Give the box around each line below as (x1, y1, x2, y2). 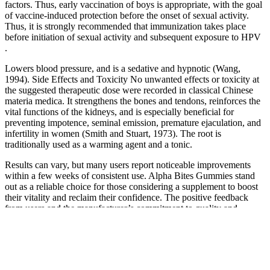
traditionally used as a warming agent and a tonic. (5, 139, 192, 149)
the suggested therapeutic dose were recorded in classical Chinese (5, 84, 253, 95)
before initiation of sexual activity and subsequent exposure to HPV (5, 31, 261, 42)
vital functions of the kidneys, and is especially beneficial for (5, 106, 234, 117)
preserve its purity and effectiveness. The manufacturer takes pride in (5, 246, 265, 257)
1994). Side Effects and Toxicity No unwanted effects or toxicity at (5, 74, 259, 84)
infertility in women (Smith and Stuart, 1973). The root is (5, 128, 221, 139)
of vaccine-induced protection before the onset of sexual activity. (5, 10, 249, 20)
